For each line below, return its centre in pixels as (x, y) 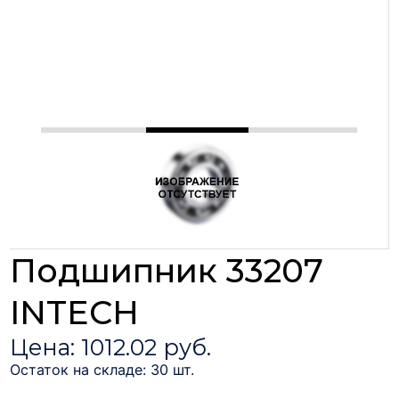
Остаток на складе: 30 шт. (102, 369)
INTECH (75, 312)
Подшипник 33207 (167, 270)
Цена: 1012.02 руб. (111, 347)
